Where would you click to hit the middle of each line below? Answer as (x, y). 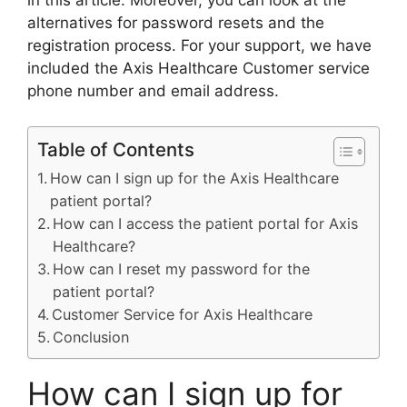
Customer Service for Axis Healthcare (183, 314)
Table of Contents (116, 149)
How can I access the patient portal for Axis (206, 223)
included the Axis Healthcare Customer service (199, 68)
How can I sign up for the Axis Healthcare (195, 178)
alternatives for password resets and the (176, 23)
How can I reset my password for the (182, 268)
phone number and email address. (153, 91)
